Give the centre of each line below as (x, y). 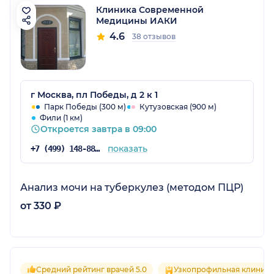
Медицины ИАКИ (137, 20)
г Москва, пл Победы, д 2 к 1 (94, 94)
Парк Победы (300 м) (85, 106)
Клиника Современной (150, 9)
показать (127, 148)
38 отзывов (154, 36)
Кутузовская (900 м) (178, 106)
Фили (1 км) (61, 117)
